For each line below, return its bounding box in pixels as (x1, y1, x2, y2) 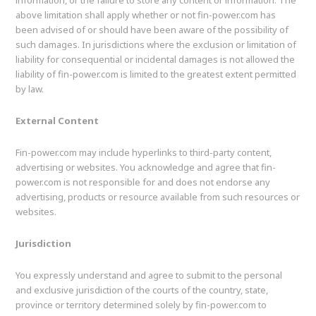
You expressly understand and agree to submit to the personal (16, 269, 283, 282)
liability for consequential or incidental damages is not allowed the (16, 53, 296, 66)
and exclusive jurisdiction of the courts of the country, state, (16, 284, 269, 297)
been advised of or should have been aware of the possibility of (16, 23, 289, 37)
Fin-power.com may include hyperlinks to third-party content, (16, 146, 272, 159)
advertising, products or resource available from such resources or (16, 190, 300, 204)
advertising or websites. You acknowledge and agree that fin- (16, 161, 276, 174)
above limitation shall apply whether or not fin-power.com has (16, 8, 276, 22)
